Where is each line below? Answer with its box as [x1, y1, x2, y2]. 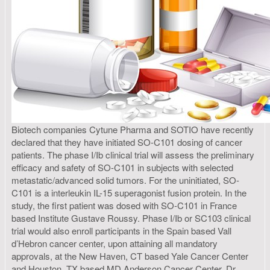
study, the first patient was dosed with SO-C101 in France [11, 199, 237, 212]
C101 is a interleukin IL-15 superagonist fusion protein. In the [11, 186, 246, 199]
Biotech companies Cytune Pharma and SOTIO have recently [11, 123, 254, 136]
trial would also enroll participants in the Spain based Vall [11, 224, 231, 237]
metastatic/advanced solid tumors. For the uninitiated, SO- [11, 174, 239, 187]
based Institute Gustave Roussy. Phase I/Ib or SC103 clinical [11, 212, 251, 225]
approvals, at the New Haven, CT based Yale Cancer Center [11, 250, 248, 263]
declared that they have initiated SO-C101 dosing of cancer [11, 136, 242, 149]
